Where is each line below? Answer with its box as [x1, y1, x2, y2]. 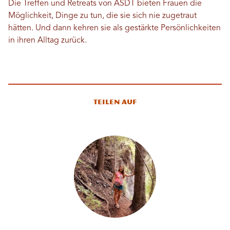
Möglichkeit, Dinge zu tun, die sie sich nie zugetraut [8, 11, 197, 20]
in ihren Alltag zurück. [8, 36, 87, 45]
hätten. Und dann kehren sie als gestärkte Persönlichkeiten [8, 24, 221, 32]
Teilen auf [93, 98, 137, 106]
